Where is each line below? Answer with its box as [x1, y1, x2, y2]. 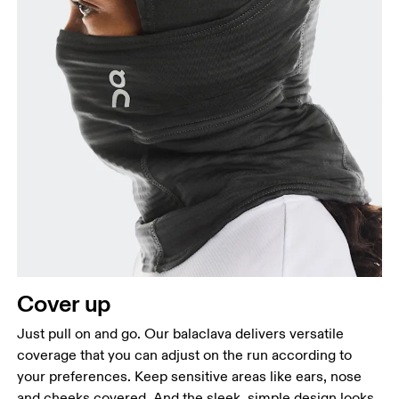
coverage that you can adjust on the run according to [17, 346, 353, 365]
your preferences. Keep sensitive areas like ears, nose [17, 368, 362, 387]
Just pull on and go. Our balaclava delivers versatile [17, 325, 345, 344]
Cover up [17, 289, 111, 319]
